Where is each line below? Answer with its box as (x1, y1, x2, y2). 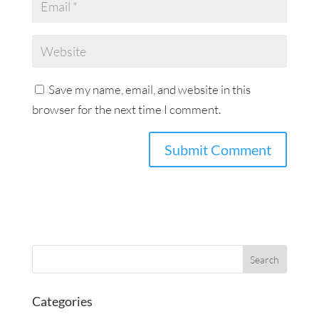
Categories (31, 293, 93, 310)
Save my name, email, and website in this (48, 82, 251, 98)
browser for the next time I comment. (31, 102, 221, 117)
